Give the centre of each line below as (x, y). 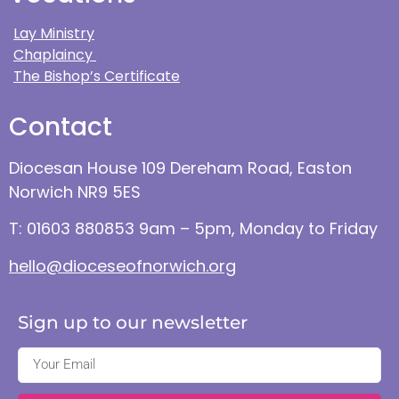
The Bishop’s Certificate (97, 76)
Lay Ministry (54, 33)
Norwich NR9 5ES (75, 191)
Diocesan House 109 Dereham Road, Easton (180, 167)
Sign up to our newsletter (133, 322)
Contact (61, 126)
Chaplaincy (55, 54)
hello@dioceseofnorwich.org (122, 265)
